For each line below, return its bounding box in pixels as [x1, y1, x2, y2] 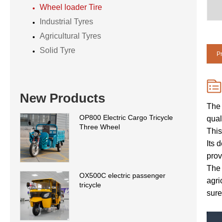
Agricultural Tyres [40, 32, 101, 41]
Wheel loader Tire [40, 3, 102, 12]
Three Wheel [79, 122, 120, 131]
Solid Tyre [40, 46, 75, 55]
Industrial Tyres [40, 17, 93, 26]
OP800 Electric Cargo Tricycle [79, 113, 173, 121]
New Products [20, 90, 105, 106]
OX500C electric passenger [79, 171, 166, 179]
